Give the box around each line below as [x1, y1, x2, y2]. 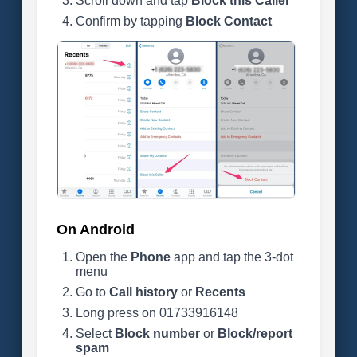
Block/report [217, 327, 292, 340]
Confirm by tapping [75, 14, 186, 28]
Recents [194, 285, 245, 299]
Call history [108, 285, 178, 299]
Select [75, 327, 115, 340]
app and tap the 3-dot [170, 250, 293, 264]
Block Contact [185, 14, 272, 28]
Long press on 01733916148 [75, 306, 238, 320]
